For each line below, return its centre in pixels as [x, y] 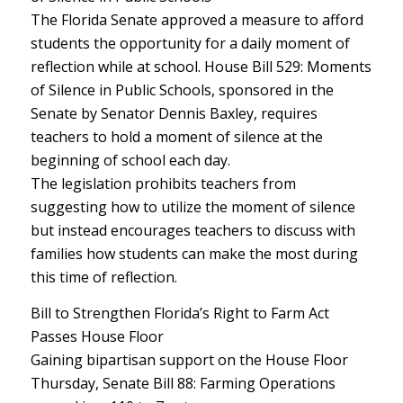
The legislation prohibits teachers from [163, 184]
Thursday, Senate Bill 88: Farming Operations [183, 383]
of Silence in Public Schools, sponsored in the [182, 90]
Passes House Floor [97, 336]
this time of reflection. [103, 278]
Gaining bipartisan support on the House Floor [189, 359]
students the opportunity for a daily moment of [190, 44]
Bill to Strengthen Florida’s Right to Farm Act [179, 313]
